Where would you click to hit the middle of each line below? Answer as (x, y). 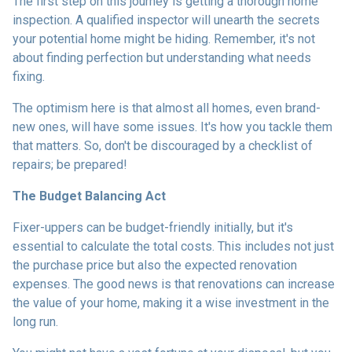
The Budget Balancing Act (89, 196)
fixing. (29, 76)
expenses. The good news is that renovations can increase (174, 284)
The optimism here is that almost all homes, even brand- (167, 108)
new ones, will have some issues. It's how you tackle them (172, 126)
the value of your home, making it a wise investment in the (171, 302)
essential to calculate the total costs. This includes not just (173, 246)
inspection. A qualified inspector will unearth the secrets (166, 20)
